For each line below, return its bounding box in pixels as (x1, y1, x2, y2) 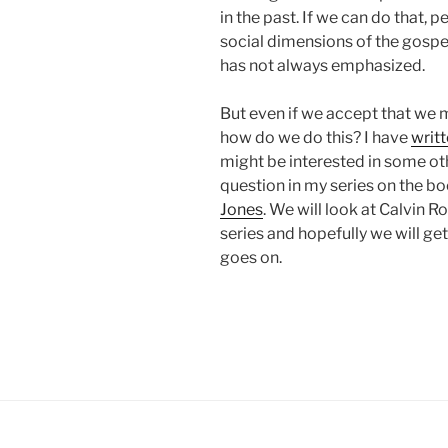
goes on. (220, 248, 282, 268)
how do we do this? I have (220, 128, 411, 148)
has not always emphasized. (220, 56, 425, 76)
